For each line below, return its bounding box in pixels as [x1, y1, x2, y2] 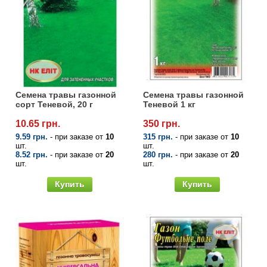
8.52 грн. [15, 150, 48, 159]
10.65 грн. [15, 118, 60, 129]
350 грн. [143, 118, 180, 129]
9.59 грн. [15, 132, 48, 141]
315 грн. [143, 132, 173, 141]
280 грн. [143, 150, 173, 159]
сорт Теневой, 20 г [15, 99, 93, 109]
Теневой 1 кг [143, 99, 195, 109]
